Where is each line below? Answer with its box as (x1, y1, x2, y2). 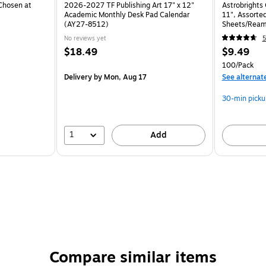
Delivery (64, 71, 93, 83)
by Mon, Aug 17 (92, 71, 147, 83)
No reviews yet (64, 33, 107, 43)
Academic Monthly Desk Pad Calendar (64, 9, 190, 20)
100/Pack (221, 59, 254, 71)
